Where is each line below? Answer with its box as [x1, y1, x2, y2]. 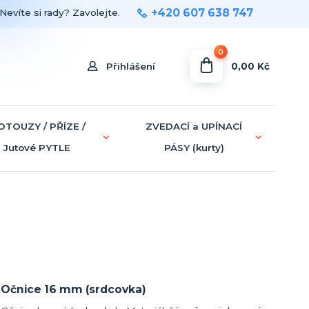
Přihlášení [106, 61, 156, 72]
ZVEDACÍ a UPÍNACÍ [146, 120, 243, 132]
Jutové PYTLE [3, 141, 71, 153]
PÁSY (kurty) [163, 141, 224, 153]
